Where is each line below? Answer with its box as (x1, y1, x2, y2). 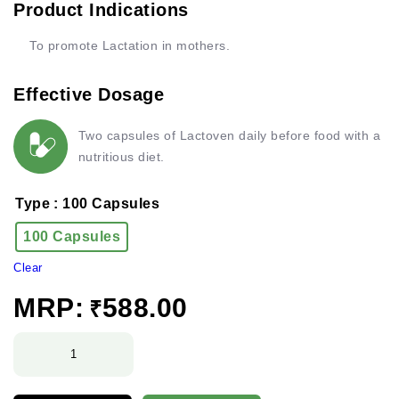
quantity (12, 377, 61, 392)
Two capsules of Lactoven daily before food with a (77, 128, 381, 143)
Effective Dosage (13, 84, 164, 104)
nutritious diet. (77, 150, 165, 165)
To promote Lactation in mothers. (29, 37, 230, 53)
